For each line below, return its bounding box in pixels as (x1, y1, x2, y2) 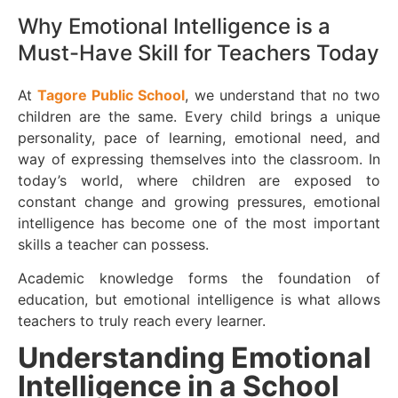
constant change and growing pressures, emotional (18, 192, 380, 211)
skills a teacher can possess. (18, 235, 209, 253)
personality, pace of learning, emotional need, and (18, 128, 380, 147)
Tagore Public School (37, 85, 186, 104)
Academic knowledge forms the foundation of (18, 269, 380, 288)
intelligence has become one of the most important (18, 213, 380, 232)
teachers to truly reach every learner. (18, 312, 266, 330)
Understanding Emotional (18, 340, 371, 376)
